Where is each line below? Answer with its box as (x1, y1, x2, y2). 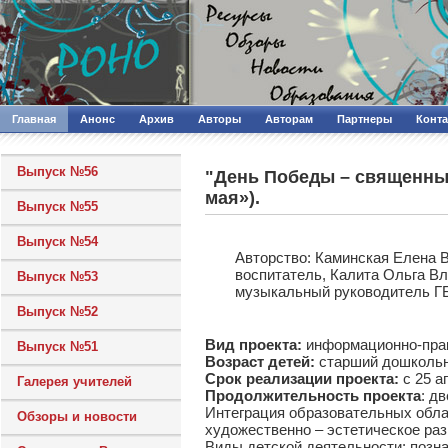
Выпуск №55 (17, 199, 98, 214)
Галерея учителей (17, 374, 132, 389)
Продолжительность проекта (205, 387, 421, 404)
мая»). (205, 188, 260, 208)
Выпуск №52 (17, 304, 98, 319)
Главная (12, 113, 56, 125)
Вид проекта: (205, 336, 306, 353)
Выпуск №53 (17, 269, 98, 284)
